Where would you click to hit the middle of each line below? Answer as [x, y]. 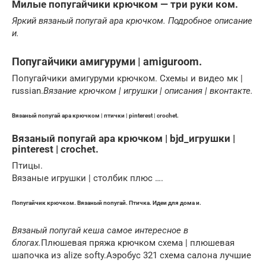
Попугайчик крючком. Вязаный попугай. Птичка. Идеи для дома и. [107, 203]
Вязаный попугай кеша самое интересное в [100, 230]
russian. [28, 91]
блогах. [26, 243]
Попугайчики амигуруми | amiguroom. [107, 61]
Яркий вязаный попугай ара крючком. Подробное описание [132, 21]
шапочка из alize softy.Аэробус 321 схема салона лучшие [132, 255]
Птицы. [27, 166]
